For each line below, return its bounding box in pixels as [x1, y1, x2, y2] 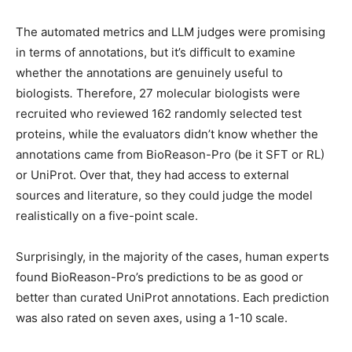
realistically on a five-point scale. [16, 208, 198, 224]
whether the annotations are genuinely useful [16, 65, 269, 81]
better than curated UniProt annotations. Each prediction [16, 290, 329, 306]
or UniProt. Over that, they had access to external [16, 167, 289, 183]
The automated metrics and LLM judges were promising [16, 24, 325, 40]
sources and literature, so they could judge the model [16, 188, 313, 203]
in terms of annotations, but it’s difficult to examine [16, 45, 295, 60]
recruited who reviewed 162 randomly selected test [16, 106, 302, 122]
